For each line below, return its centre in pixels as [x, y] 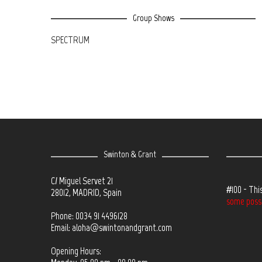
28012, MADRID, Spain [86, 192]
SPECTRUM [70, 40]
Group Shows [153, 18]
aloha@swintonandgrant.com [122, 227]
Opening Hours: [76, 251]
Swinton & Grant [130, 154]
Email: [61, 227]
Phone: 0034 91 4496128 [89, 216]
